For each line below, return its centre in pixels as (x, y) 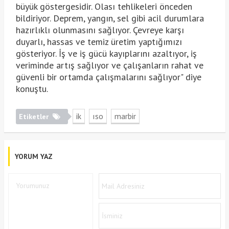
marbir (125, 116)
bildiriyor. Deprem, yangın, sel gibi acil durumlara (110, 18)
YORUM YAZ (33, 157)
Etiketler (35, 117)
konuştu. (32, 89)
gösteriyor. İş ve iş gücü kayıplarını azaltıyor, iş (106, 54)
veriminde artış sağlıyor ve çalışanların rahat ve (109, 65)
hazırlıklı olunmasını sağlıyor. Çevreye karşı (100, 30)
